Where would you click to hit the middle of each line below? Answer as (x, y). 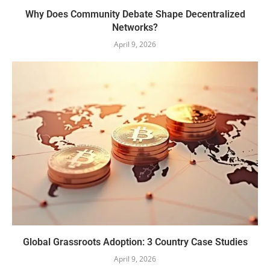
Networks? (135, 28)
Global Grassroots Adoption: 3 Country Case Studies (135, 242)
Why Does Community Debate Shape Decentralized (135, 14)
